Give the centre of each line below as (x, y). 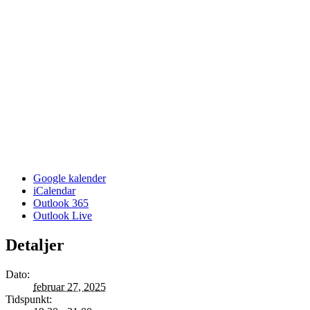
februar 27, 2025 (70, 286)
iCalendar (54, 190)
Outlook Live (63, 215)
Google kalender (70, 178)
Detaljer (35, 245)
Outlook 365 (61, 203)
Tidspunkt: (29, 299)
